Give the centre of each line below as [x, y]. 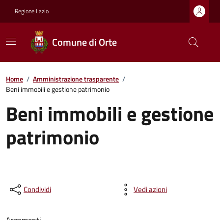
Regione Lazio [32, 11]
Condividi [37, 189]
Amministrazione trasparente [76, 79]
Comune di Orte [84, 42]
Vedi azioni [150, 189]
